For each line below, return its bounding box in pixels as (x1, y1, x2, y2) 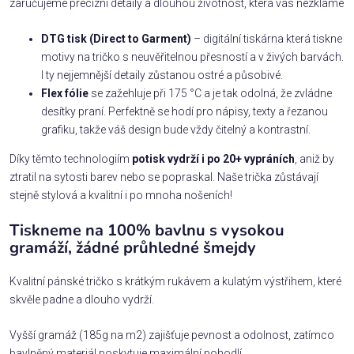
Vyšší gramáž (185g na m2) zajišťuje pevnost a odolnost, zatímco (9, 328, 334, 341)
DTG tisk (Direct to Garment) (41, 32, 191, 45)
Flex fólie (41, 86, 91, 100)
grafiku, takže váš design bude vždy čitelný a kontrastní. (41, 122, 311, 136)
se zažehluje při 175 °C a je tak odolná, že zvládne (91, 86, 332, 100)
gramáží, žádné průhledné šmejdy (9, 236, 256, 258)
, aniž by (295, 152, 334, 165)
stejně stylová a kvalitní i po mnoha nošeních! (9, 188, 232, 201)
